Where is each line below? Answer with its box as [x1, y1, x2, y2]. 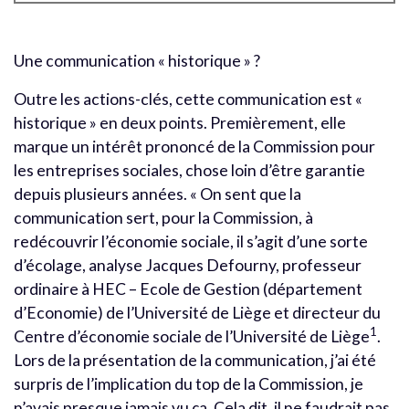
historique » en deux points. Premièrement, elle [14, 112, 346, 132]
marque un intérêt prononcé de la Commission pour [14, 136, 375, 156]
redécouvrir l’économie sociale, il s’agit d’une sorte [14, 231, 368, 251]
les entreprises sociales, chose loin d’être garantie [14, 160, 365, 180]
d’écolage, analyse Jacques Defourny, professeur [14, 255, 362, 275]
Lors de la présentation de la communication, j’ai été [14, 350, 376, 370]
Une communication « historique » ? [14, 50, 260, 70]
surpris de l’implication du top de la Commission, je [14, 373, 363, 393]
